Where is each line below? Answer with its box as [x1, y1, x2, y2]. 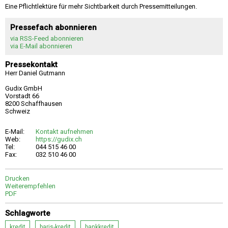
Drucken [5, 174, 30, 182]
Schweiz [5, 107, 30, 115]
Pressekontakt [5, 60, 58, 69]
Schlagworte [5, 208, 50, 218]
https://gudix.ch [36, 135, 82, 143]
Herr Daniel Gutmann [5, 69, 65, 77]
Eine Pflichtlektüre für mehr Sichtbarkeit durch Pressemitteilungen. [5, 2, 197, 10]
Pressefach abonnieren [10, 22, 97, 32]
